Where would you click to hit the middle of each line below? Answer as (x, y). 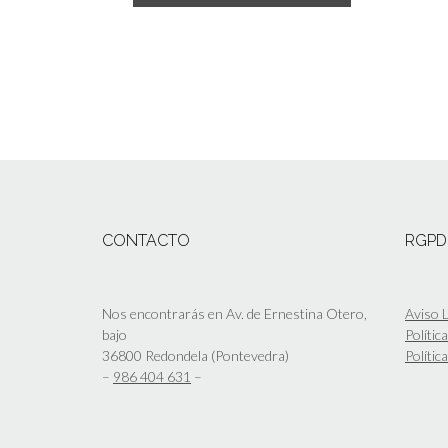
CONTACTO (146, 240)
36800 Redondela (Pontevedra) (195, 355)
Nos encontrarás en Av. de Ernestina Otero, (234, 313)
